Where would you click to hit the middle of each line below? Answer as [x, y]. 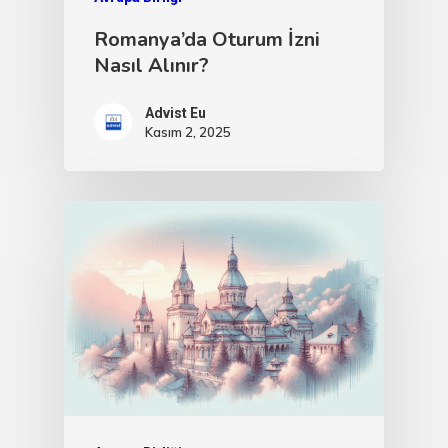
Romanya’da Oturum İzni [207, 39]
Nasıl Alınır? [151, 65]
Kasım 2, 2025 [188, 131]
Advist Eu [175, 112]
